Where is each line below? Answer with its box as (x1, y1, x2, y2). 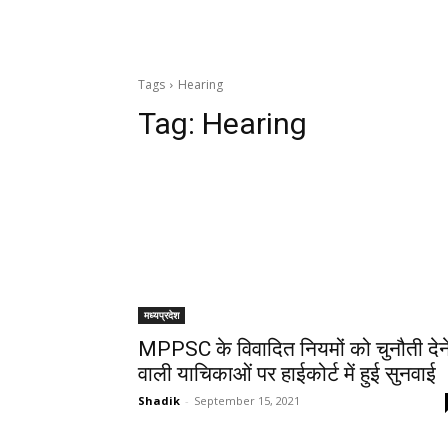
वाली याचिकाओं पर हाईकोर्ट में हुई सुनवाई (138, 362, 436, 387)
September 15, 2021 (194, 393, 300, 409)
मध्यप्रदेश (144, 308, 179, 323)
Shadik (138, 393, 180, 409)
